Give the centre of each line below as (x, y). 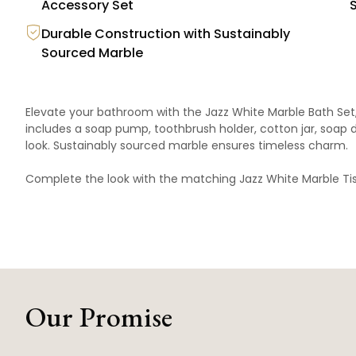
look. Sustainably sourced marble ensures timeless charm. (187, 145)
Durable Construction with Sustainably (166, 34)
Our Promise (99, 317)
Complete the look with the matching (132, 179)
